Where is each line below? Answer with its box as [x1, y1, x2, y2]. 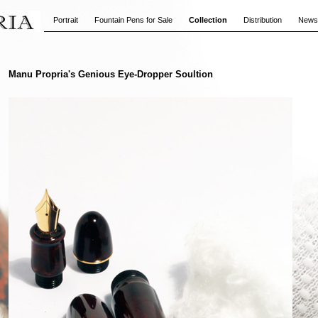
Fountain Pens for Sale [94, 16, 172, 24]
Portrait [53, 16, 78, 24]
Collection [189, 16, 227, 24]
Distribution [243, 16, 282, 24]
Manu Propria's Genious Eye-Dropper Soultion [8, 69, 213, 79]
